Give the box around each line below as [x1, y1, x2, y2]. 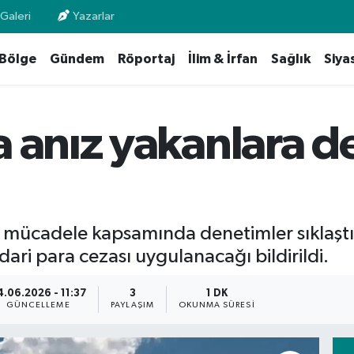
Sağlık [270, 52, 311, 66]
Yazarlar [73, 10, 115, 22]
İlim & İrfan [187, 52, 258, 66]
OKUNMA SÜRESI [178, 301, 255, 310]
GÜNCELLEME [6, 301, 70, 310]
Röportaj [117, 52, 175, 66]
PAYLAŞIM [111, 301, 154, 310]
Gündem [49, 52, 104, 66]
